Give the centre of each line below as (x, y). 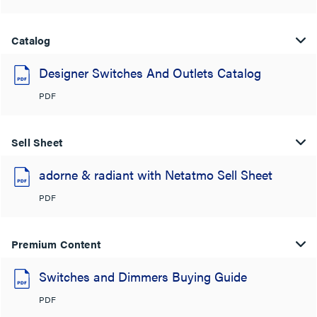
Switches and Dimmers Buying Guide (143, 276)
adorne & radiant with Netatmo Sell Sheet (156, 174)
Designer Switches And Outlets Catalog (150, 72)
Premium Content (56, 243)
